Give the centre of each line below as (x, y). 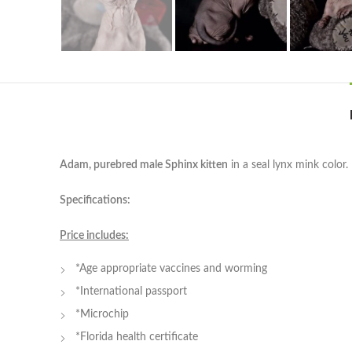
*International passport (131, 292)
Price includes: (94, 236)
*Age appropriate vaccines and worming (171, 269)
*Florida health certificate (137, 337)
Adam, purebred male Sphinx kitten (144, 165)
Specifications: (95, 201)
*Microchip (102, 315)
